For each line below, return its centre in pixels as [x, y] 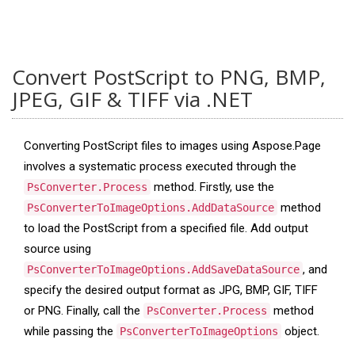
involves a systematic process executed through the [160, 166]
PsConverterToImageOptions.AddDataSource [151, 208]
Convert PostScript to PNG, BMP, [169, 77]
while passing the [70, 331]
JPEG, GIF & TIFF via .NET [132, 99]
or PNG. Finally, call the [84, 311]
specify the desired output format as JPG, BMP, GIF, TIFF [171, 290]
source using [57, 249]
